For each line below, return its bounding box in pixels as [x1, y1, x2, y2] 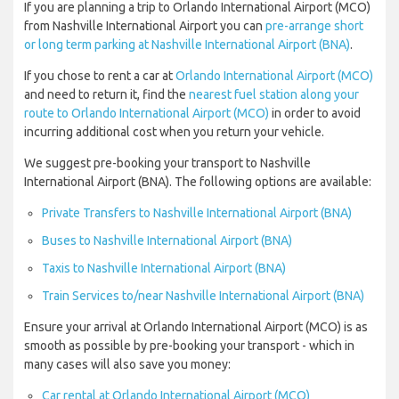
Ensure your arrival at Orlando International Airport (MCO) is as [24, 320, 368, 335]
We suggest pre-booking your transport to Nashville [24, 156, 311, 171]
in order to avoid [269, 106, 361, 121]
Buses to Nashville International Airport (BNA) [42, 233, 292, 248]
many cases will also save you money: [24, 357, 231, 372]
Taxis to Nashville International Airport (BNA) [42, 261, 286, 276]
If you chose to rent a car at [24, 69, 175, 84]
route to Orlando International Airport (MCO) [24, 106, 269, 121]
